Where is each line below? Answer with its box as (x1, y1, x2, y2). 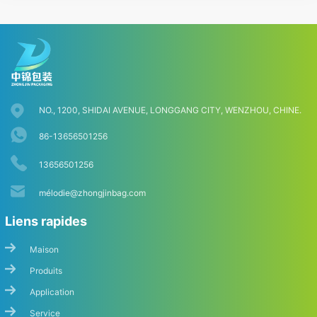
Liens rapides (5, 214, 87, 229)
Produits (30, 265, 62, 277)
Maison (30, 244, 59, 255)
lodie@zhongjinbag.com (51, 188, 146, 199)
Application (30, 287, 74, 298)
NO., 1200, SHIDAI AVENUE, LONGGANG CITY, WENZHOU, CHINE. (39, 105, 301, 116)
